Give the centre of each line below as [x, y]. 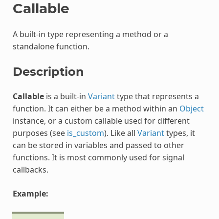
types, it [179, 133]
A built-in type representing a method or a [90, 34]
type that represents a [157, 96]
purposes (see [40, 133]
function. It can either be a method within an [96, 108]
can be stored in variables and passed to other [98, 145]
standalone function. [51, 46]
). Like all [120, 133]
